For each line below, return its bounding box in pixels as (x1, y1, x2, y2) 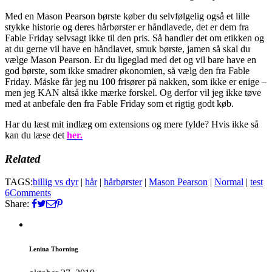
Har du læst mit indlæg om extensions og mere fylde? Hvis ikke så (5, 118, 259, 129)
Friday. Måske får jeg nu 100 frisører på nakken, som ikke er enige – (5, 76, 267, 87)
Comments (10, 188, 51, 199)
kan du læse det (5, 129, 67, 140)
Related (5, 152, 41, 165)
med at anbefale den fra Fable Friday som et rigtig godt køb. (5, 98, 234, 109)
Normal (214, 177, 243, 188)
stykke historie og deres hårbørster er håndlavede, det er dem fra (5, 21, 249, 32)
